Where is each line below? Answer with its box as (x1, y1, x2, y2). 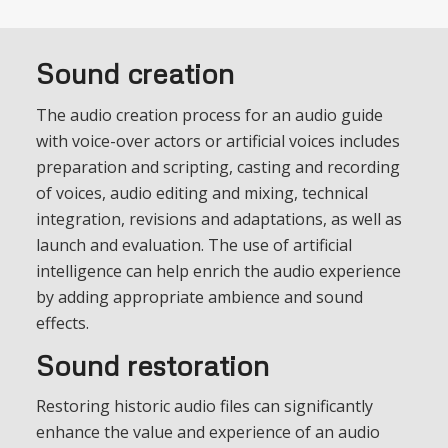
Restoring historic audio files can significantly (35, 395, 373, 418)
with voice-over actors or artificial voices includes (35, 129, 400, 152)
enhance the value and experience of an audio (35, 421, 380, 444)
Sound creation (35, 56, 234, 91)
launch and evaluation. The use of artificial (35, 233, 352, 256)
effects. (35, 311, 89, 334)
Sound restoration (35, 347, 269, 382)
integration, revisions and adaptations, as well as (35, 207, 402, 230)
